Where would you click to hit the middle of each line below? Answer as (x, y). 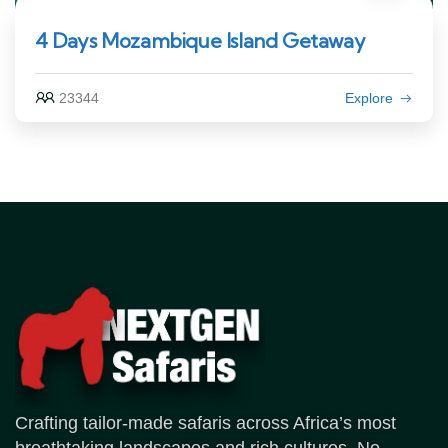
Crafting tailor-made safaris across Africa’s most (205, 423)
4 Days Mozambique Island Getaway (200, 40)
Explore (369, 97)
